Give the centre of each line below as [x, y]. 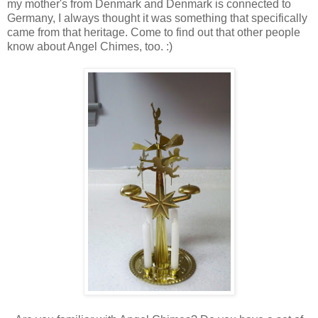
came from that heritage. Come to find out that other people [154, 32]
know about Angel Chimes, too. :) [90, 46]
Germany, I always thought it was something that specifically [157, 18]
